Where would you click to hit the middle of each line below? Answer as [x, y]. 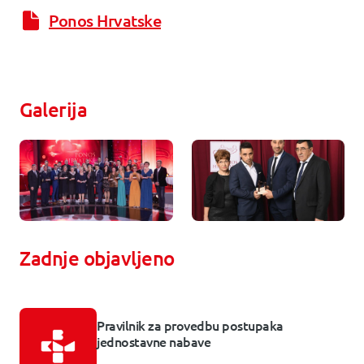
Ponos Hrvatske [105, 20]
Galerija [53, 109]
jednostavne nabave [154, 341]
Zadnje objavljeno [97, 258]
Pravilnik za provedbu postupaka [190, 325]
